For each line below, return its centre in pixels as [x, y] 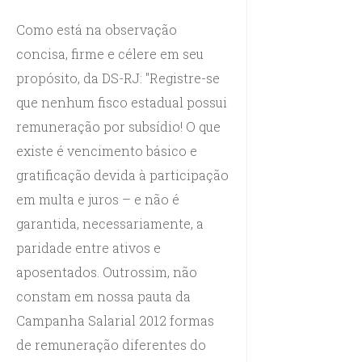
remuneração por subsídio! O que [118, 126]
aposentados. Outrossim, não [107, 271]
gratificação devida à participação [122, 175]
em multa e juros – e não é [98, 199]
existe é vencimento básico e [107, 150]
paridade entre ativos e [88, 247]
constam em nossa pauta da [103, 296]
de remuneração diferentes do [111, 344]
